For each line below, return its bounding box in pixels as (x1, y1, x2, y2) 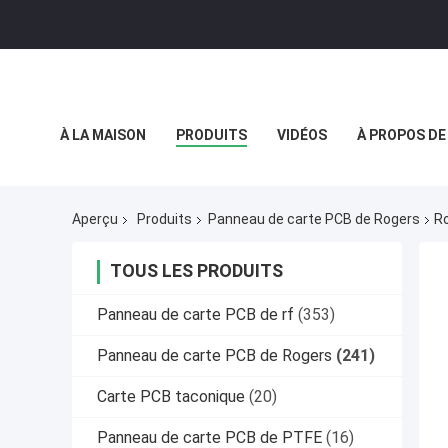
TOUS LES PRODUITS (110, 260, 283, 282)
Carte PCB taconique (97, 387, 245, 407)
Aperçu (72, 211, 118, 228)
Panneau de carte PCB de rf (97, 305, 294, 325)
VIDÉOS (277, 127, 327, 143)
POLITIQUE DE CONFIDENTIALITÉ (60, 172, 280, 188)
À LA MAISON (60, 127, 146, 143)
